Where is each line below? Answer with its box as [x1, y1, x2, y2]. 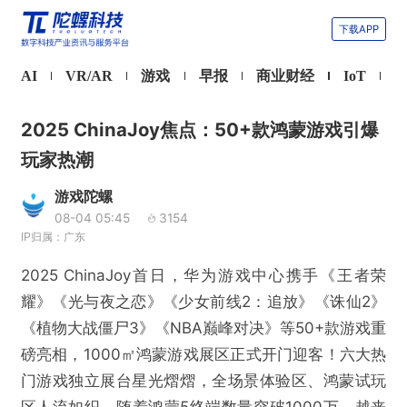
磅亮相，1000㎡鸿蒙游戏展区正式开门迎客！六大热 [20, 344, 387, 363]
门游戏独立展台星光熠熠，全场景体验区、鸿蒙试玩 [20, 371, 387, 390]
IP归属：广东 [20, 230, 85, 244]
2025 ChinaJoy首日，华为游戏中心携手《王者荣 [20, 265, 387, 284]
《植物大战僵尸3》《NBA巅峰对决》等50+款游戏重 [20, 318, 387, 337]
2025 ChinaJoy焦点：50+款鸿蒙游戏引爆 [20, 117, 379, 141]
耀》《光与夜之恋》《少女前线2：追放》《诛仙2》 [20, 292, 387, 311]
